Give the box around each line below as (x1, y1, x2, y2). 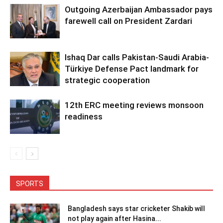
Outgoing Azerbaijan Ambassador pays (65, 4, 213, 14)
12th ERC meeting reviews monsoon (65, 100, 204, 110)
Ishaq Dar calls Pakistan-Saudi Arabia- (65, 52, 209, 62)
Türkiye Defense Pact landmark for (65, 63, 199, 74)
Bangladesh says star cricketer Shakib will (68, 204, 205, 213)
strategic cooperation (65, 75, 150, 85)
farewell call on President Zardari (65, 15, 192, 26)
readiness (65, 111, 103, 121)
